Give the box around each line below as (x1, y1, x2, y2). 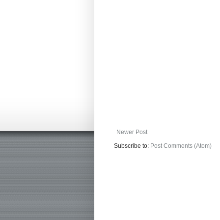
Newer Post (116, 129, 147, 136)
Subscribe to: (114, 142, 150, 150)
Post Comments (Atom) (150, 142, 212, 150)
